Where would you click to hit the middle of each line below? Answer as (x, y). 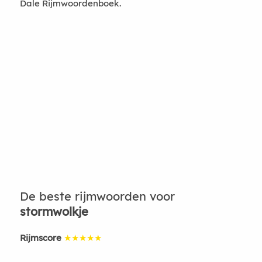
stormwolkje (54, 211)
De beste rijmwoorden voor (97, 196)
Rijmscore (40, 238)
